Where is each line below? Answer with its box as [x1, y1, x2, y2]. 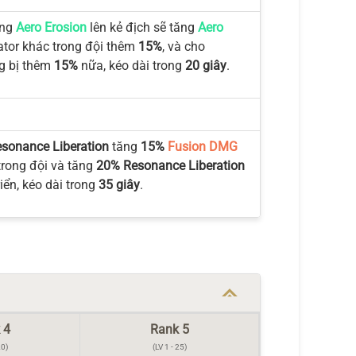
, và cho [161, 39, 205, 54]
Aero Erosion [15, 20, 87, 35]
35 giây [98, 177, 140, 192]
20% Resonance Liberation [95, 158, 245, 173]
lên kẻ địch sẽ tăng [86, 20, 198, 35]
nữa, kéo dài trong [77, 58, 185, 73]
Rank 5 [149, 322, 189, 337]
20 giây [184, 58, 226, 73]
